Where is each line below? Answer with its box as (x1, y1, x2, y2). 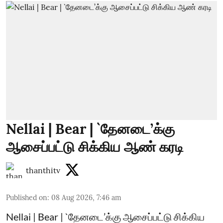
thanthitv (26, 165, 60, 175)
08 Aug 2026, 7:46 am (51, 193, 121, 202)
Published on (6, 193, 47, 202)
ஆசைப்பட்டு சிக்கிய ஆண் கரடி (6, 137, 184, 156)
